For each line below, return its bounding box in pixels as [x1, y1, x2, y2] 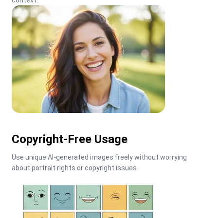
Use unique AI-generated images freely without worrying [12, 153, 187, 161]
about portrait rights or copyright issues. [12, 163, 138, 172]
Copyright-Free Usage [12, 132, 127, 146]
